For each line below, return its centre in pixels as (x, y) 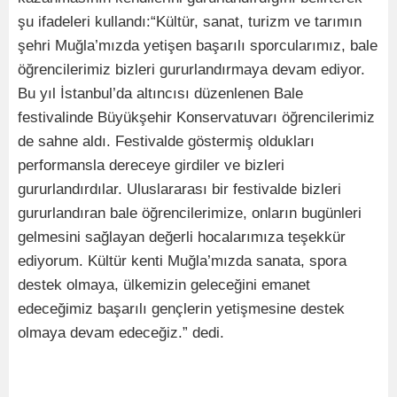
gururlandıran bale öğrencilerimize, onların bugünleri (190, 213)
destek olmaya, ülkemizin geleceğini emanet (164, 285)
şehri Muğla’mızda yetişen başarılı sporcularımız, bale (198, 46)
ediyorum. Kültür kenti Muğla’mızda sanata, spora (182, 261)
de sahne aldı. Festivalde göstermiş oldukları (166, 141)
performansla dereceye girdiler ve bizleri (151, 165)
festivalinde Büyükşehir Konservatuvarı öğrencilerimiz (196, 117)
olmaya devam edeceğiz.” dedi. (121, 333)
